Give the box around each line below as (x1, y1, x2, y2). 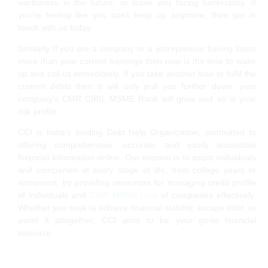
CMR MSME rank (89, 190, 158, 200)
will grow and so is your (157, 93, 257, 103)
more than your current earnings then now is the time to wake (18, 56, 256, 66)
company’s (18, 93, 63, 103)
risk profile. (18, 106, 59, 116)
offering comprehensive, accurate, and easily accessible (18, 139, 256, 150)
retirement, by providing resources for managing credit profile (18, 177, 256, 187)
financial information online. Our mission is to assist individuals (18, 152, 256, 162)
